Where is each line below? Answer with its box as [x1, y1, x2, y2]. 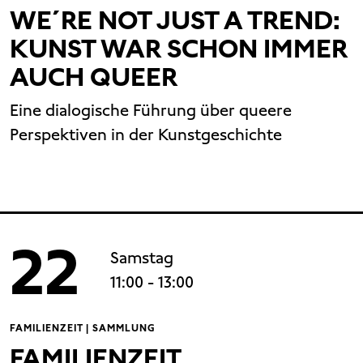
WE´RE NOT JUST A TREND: [10, 3, 340, 38]
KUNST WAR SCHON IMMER [10, 32, 348, 66]
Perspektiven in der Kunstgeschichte [10, 124, 282, 146]
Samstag [110, 247, 174, 269]
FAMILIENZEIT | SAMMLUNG [10, 322, 156, 335]
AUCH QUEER [10, 60, 177, 95]
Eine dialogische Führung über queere [10, 100, 292, 122]
